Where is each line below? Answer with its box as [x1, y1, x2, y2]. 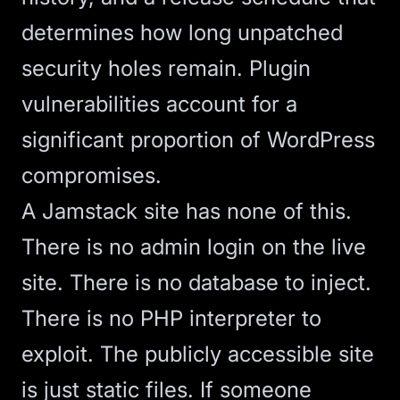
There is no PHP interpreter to [21, 305, 321, 331]
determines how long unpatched [21, 20, 343, 46]
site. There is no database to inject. [21, 270, 371, 296]
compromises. [21, 162, 162, 188]
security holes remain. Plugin [21, 55, 311, 81]
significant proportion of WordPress [21, 127, 375, 153]
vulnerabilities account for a [21, 91, 297, 117]
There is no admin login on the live [21, 234, 366, 260]
